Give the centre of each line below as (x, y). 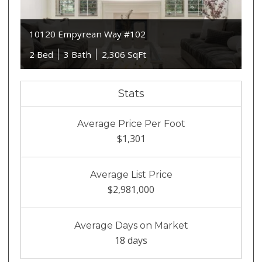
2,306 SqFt (124, 55)
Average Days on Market (131, 226)
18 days (131, 241)
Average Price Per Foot (131, 124)
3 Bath (78, 55)
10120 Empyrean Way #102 (88, 34)
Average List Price (131, 175)
